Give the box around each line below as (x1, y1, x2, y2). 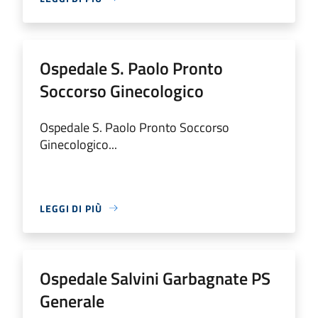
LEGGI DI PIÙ (40, 200, 102, 216)
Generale (40, 287, 104, 314)
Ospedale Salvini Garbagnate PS (40, 265, 270, 291)
